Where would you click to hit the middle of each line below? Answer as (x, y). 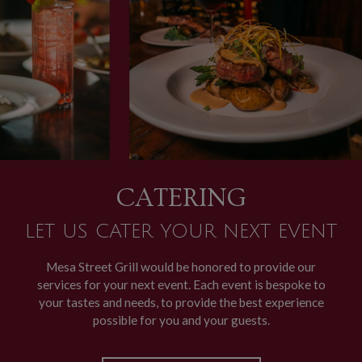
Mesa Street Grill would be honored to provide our (181, 267)
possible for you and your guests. (181, 320)
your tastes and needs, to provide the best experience (181, 302)
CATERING (181, 198)
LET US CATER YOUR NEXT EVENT (181, 231)
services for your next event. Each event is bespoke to (181, 284)
